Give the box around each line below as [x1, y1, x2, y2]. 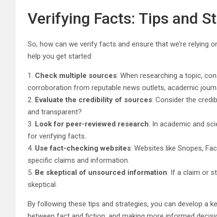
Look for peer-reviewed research [35, 119, 149, 128]
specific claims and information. [28, 155, 129, 165]
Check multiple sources [35, 71, 117, 80]
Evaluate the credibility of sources [35, 95, 152, 104]
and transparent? [28, 107, 82, 116]
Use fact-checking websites [35, 143, 131, 153]
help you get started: [28, 51, 93, 61]
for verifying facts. [28, 131, 86, 140]
